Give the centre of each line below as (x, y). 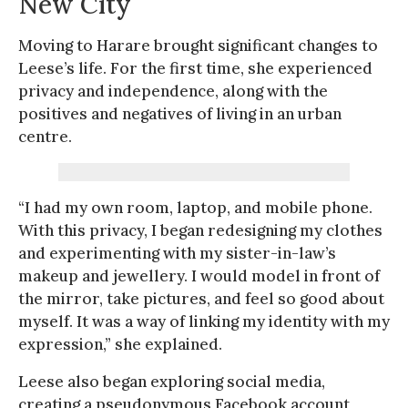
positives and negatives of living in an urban (180, 113)
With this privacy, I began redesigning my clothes (200, 230)
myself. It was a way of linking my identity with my (204, 321)
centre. (45, 136)
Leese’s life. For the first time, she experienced (195, 68)
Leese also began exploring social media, (172, 381)
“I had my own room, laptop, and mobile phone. (195, 207)
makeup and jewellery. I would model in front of (199, 275)
